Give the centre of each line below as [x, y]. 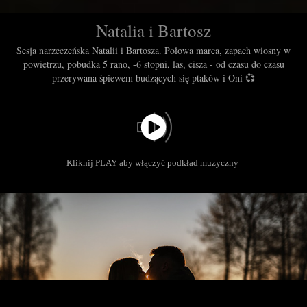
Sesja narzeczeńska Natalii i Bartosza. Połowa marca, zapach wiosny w [153, 51]
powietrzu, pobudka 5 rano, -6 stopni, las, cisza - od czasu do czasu [153, 64]
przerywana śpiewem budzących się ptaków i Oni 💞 [153, 78]
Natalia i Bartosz [153, 31]
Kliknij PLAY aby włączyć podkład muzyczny [153, 163]
